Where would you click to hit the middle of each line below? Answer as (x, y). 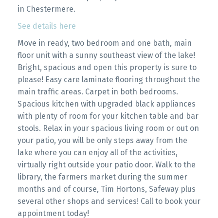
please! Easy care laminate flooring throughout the (109, 79)
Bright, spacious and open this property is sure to (107, 67)
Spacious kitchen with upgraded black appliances (106, 104)
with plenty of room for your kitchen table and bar (108, 116)
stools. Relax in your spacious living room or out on (108, 128)
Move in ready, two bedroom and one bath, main (104, 43)
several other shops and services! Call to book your (109, 201)
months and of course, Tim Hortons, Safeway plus (106, 189)
